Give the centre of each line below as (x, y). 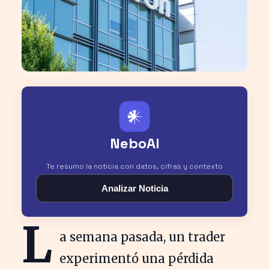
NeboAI (134, 143)
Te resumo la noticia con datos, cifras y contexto (134, 166)
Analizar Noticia (134, 188)
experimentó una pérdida (137, 258)
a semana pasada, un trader (142, 237)
